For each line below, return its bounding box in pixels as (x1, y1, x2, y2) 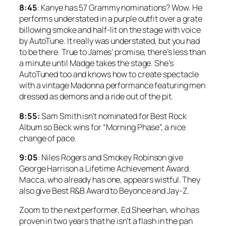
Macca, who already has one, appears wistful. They (19, 174, 201, 185)
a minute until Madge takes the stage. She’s (19, 58, 174, 69)
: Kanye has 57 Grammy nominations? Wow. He (37, 2, 202, 14)
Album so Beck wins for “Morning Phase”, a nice (19, 121, 186, 133)
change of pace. (19, 132, 77, 144)
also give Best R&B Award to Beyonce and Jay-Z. (19, 185, 190, 196)
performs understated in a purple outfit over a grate (19, 13, 202, 25)
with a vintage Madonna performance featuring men (19, 80, 206, 91)
